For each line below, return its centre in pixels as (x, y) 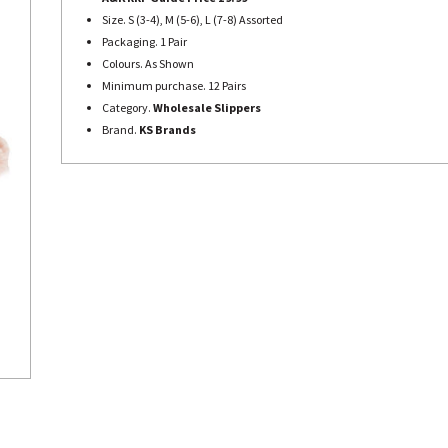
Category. (127, 107)
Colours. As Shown (148, 63)
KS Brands (166, 129)
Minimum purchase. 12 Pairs (174, 85)
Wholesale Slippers (207, 107)
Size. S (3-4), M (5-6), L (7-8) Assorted (192, 19)
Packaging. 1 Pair (144, 41)
